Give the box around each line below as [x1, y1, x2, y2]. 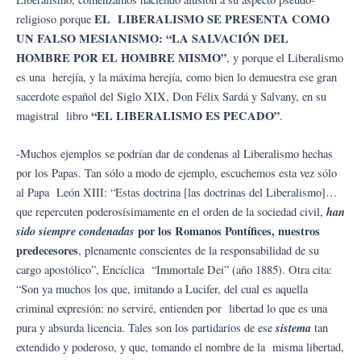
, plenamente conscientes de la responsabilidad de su [78, 243, 319, 259]
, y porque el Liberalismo [226, 50, 343, 66]
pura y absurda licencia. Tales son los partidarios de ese [16, 320, 276, 336]
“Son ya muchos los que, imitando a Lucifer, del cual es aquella [16, 281, 308, 297]
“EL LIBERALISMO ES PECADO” [91, 107, 280, 125]
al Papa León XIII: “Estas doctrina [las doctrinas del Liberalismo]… [16, 185, 338, 201]
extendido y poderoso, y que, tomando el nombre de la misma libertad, [16, 339, 344, 355]
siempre [39, 222, 76, 240]
